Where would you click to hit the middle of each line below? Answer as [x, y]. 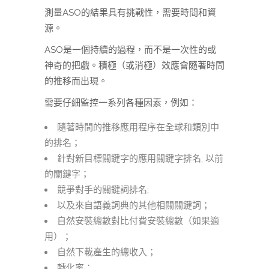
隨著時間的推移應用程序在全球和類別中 [138, 128]
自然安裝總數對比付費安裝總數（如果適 [138, 221]
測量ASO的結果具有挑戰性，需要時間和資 [130, 13]
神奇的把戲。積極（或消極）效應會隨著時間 [134, 66]
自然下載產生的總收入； [107, 252]
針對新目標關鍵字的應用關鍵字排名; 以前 [140, 159]
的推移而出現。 [76, 81]
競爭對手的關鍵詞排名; [103, 190]
